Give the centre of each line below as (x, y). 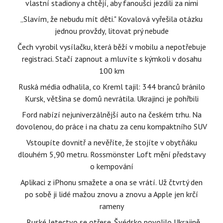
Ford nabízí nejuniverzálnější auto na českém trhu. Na (111, 114)
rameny (111, 206)
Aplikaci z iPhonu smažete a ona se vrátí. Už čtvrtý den (111, 182)
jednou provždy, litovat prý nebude (111, 31)
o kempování (111, 166)
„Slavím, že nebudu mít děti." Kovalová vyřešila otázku (111, 19)
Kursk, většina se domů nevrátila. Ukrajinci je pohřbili (111, 99)
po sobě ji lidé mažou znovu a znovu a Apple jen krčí (111, 194)
